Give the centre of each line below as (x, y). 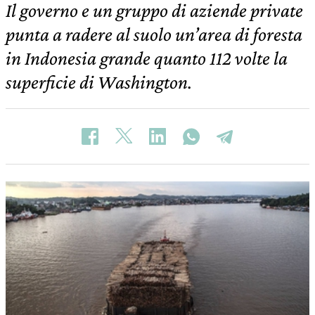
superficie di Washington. (99, 82)
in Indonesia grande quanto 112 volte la (147, 58)
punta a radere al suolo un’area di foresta (154, 34)
